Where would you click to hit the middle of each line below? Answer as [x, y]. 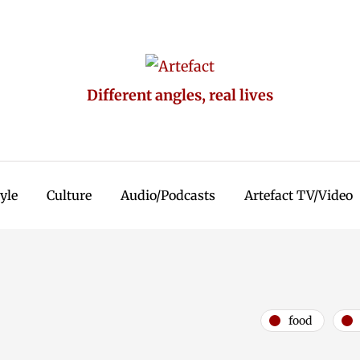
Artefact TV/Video [299, 195]
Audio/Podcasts [168, 195]
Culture [69, 195]
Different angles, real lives [180, 96]
